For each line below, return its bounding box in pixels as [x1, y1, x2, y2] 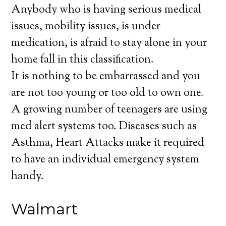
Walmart [11, 200, 78, 218]
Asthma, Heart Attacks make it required [11, 135, 205, 151]
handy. [11, 168, 44, 185]
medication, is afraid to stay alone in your [11, 35, 207, 51]
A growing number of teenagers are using [11, 102, 208, 118]
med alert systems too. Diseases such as [11, 119, 197, 135]
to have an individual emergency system [11, 152, 200, 168]
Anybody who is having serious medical [11, 2, 202, 18]
